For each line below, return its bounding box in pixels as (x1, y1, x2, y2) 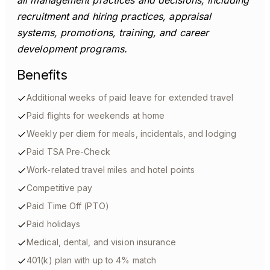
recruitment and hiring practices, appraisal (17, 10, 212, 22)
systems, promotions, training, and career (17, 27, 209, 39)
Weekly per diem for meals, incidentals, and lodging (27, 128, 237, 139)
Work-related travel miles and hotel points (27, 165, 195, 175)
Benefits (17, 67, 67, 83)
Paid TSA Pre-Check (27, 146, 110, 157)
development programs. (17, 43, 128, 55)
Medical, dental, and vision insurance (27, 237, 176, 247)
